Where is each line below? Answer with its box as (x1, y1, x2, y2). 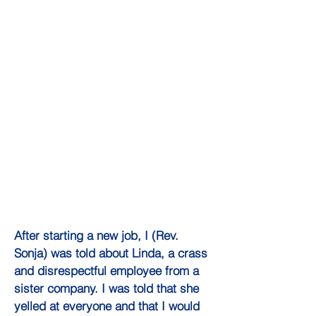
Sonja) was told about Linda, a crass (14, 245, 207, 261)
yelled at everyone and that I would (14, 298, 200, 314)
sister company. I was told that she (14, 281, 199, 296)
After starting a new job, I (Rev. (14, 228, 178, 243)
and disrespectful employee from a (14, 263, 199, 279)
